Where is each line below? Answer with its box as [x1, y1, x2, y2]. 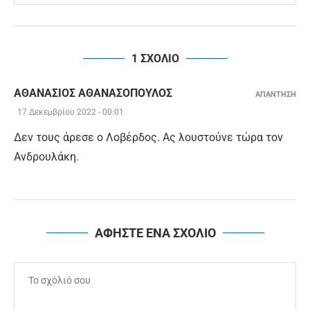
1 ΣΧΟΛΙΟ [131, 52, 179, 66]
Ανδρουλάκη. [14, 150, 79, 164]
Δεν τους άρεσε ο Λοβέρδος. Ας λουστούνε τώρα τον [14, 131, 283, 145]
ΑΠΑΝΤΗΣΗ [255, 90, 296, 100]
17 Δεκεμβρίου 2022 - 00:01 [17, 107, 124, 118]
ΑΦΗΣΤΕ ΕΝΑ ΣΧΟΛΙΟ [94, 226, 216, 241]
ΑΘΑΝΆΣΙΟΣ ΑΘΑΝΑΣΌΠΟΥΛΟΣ [14, 86, 172, 100]
